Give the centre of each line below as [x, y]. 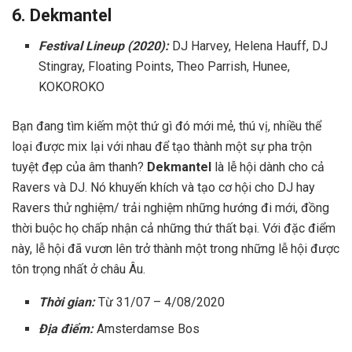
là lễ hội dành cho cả [268, 167]
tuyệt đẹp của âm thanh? [79, 167]
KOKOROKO [72, 87]
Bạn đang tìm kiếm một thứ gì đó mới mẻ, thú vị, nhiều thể [167, 126]
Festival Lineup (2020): [104, 46]
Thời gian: [67, 302]
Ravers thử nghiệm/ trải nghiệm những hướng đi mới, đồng [170, 208]
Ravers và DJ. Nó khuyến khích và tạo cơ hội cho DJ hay [163, 188]
